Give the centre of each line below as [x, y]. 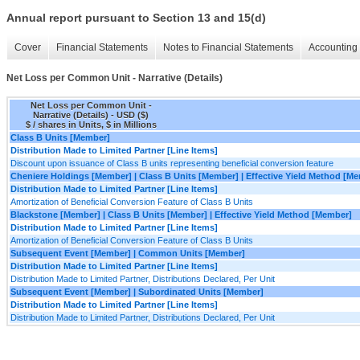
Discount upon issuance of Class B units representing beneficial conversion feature [172, 163]
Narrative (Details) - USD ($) [91, 115]
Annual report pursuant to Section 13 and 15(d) [136, 18]
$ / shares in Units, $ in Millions [91, 124]
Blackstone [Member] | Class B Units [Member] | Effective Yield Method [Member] [181, 214]
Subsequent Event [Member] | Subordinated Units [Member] [137, 291]
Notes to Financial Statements [228, 48]
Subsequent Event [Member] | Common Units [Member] [128, 253]
